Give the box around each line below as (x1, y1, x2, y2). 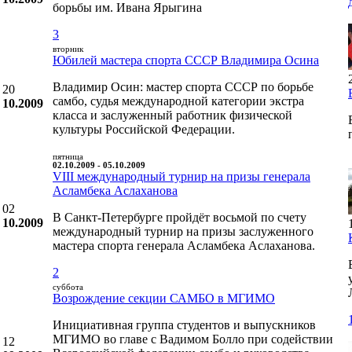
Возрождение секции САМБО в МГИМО (53, 291, 275, 305)
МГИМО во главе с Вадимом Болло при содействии (53, 332, 333, 346)
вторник (53, 44, 83, 53)
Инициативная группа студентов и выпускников (53, 317, 316, 332)
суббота (53, 282, 83, 291)
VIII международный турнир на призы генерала (53, 169, 310, 183)
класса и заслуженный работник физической (53, 108, 292, 122)
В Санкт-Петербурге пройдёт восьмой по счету (53, 210, 306, 224)
